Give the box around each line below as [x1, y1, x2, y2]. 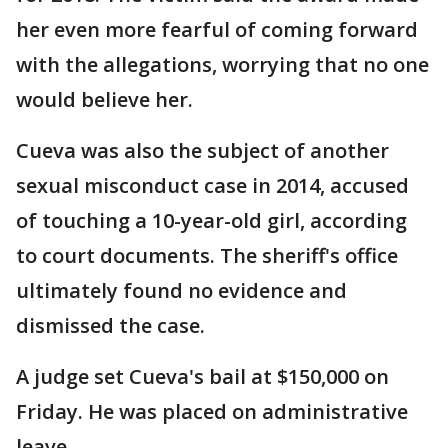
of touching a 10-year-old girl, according [16, 206, 407, 234]
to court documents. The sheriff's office [16, 241, 398, 269]
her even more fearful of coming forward [16, 15, 418, 43]
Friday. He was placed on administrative [16, 397, 408, 425]
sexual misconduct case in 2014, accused [16, 171, 409, 199]
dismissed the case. [16, 311, 205, 339]
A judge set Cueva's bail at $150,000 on [16, 362, 389, 390]
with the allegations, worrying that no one [16, 50, 429, 78]
